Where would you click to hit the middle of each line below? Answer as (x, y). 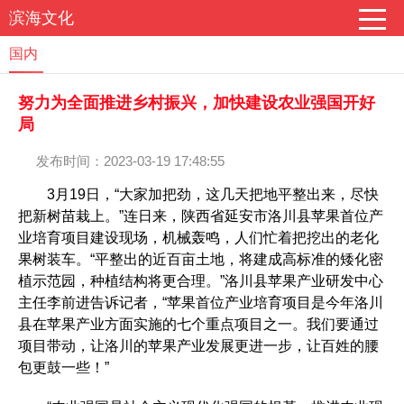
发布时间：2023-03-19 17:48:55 (130, 161)
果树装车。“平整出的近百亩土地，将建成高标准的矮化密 (201, 259)
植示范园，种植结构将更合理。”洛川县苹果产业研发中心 (201, 281)
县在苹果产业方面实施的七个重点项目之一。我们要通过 (198, 324)
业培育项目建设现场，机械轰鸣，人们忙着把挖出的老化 (198, 238)
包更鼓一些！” (64, 367)
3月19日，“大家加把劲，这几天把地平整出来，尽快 (198, 194)
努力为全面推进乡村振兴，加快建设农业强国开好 (197, 103)
